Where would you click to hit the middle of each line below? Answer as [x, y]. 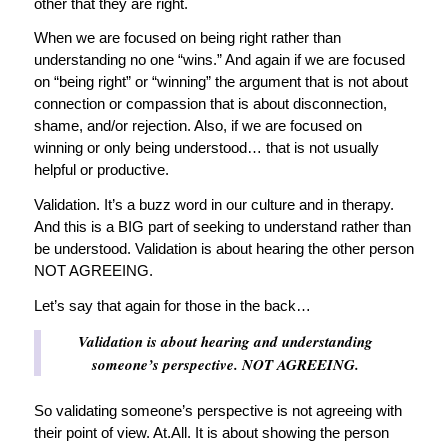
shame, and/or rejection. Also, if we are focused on [197, 126]
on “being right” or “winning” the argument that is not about [220, 82]
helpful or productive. [101, 170]
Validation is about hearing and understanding [225, 341]
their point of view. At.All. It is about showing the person [211, 432]
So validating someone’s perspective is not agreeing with [217, 410]
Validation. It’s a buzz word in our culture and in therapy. [213, 205]
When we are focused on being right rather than [187, 38]
